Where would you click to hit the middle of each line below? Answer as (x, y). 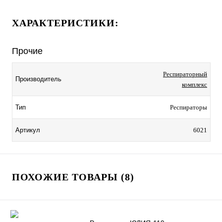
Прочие (27, 51)
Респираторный (185, 74)
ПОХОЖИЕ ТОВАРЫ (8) (73, 177)
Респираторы (189, 107)
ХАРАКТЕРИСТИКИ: (65, 23)
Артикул (28, 130)
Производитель (38, 79)
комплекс (194, 84)
